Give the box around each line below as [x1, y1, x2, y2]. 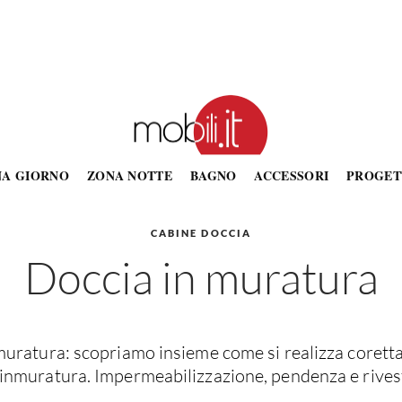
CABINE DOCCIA [151, 227, 251, 239]
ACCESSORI [254, 166, 329, 185]
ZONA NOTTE [86, 166, 172, 185]
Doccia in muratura [23, 250, 379, 304]
